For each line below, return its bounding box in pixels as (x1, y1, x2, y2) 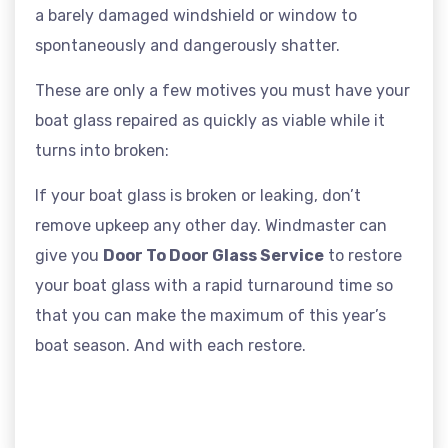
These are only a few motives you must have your (35, 81, 410, 101)
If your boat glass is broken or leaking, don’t (35, 186, 361, 206)
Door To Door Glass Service (103, 246, 324, 266)
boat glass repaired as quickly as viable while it (35, 111, 385, 131)
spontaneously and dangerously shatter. (35, 36, 340, 56)
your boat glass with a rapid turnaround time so (35, 276, 393, 296)
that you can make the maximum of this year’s (35, 306, 386, 326)
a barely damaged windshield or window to (35, 6, 357, 26)
